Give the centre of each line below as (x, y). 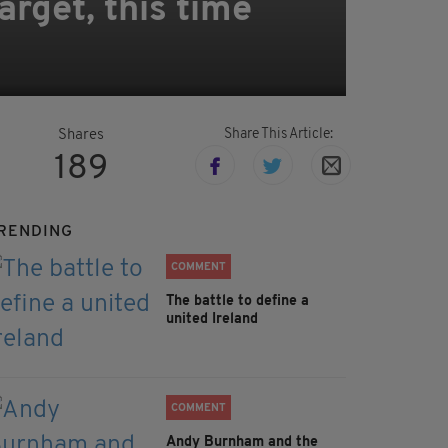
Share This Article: (278, 135)
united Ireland (212, 320)
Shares (81, 136)
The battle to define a (237, 302)
